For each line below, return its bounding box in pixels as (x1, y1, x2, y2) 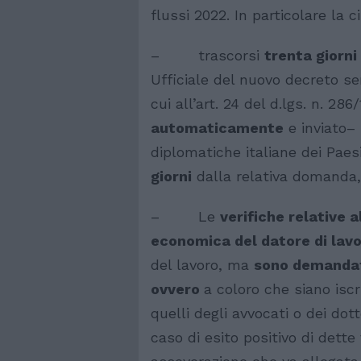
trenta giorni (264, 46, 357, 64)
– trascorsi (151, 46, 264, 64)
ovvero (151, 280, 204, 297)
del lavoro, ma (151, 255, 254, 273)
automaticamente (151, 118, 284, 136)
